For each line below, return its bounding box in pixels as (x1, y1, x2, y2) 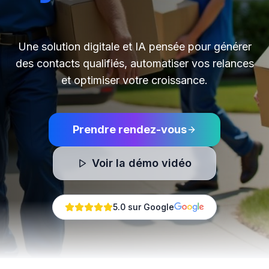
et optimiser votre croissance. (61, 74, 208, 86)
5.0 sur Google (113, 202, 175, 212)
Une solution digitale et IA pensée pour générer (17, 40, 252, 53)
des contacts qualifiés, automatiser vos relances (15, 57, 254, 70)
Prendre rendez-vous (73, 123, 187, 136)
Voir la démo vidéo (92, 157, 192, 169)
